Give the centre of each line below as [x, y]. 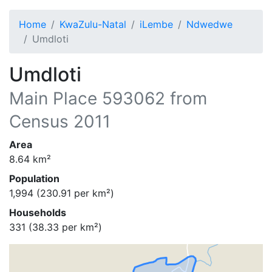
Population [34, 178]
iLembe [156, 24]
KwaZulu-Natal [93, 24]
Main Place [53, 98]
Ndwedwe [209, 24]
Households [38, 212]
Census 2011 [60, 121]
